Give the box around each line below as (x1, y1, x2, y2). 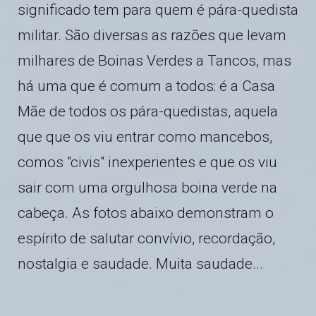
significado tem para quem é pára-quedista (18, 1, 298, 18)
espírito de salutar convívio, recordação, (18, 230, 275, 247)
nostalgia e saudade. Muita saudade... (18, 255, 263, 272)
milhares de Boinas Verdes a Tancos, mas (18, 52, 291, 69)
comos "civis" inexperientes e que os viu (18, 154, 277, 171)
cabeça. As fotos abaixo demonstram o (18, 205, 274, 221)
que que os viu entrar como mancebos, (18, 128, 272, 145)
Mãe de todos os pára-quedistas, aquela (18, 103, 278, 120)
